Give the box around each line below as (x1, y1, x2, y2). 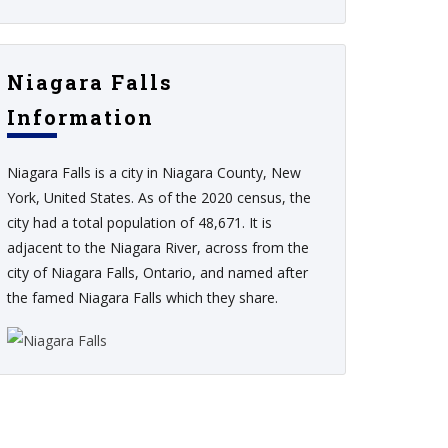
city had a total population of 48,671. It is (7, 213, 272, 232)
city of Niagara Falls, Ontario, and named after (7, 263, 308, 282)
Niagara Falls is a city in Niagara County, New (7, 163, 301, 182)
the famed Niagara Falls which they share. (7, 288, 278, 307)
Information (7, 104, 154, 130)
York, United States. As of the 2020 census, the (7, 188, 311, 207)
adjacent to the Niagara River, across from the (7, 238, 309, 257)
